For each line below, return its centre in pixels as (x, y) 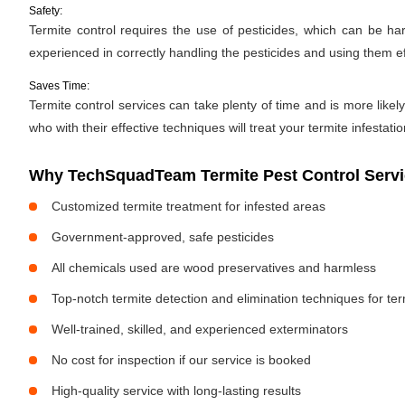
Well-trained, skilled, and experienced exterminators (200, 329)
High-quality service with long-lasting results (176, 391)
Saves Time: (59, 86)
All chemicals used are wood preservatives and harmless (214, 268)
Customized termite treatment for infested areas (188, 206)
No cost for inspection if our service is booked (181, 360)
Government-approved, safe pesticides (163, 237)
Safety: (46, 11)
